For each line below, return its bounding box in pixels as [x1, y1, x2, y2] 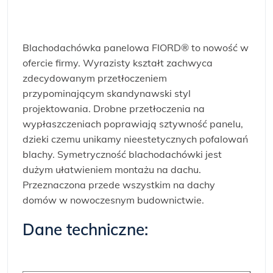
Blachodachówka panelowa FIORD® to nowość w [23, 41, 249, 54]
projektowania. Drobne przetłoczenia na [23, 102, 205, 115]
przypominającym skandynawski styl [23, 87, 191, 99]
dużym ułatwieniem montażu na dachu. [23, 163, 201, 175]
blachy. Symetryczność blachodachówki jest [23, 148, 222, 160]
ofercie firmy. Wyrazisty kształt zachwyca [23, 57, 213, 69]
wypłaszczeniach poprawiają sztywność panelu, [23, 118, 243, 130]
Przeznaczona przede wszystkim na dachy [23, 179, 215, 191]
